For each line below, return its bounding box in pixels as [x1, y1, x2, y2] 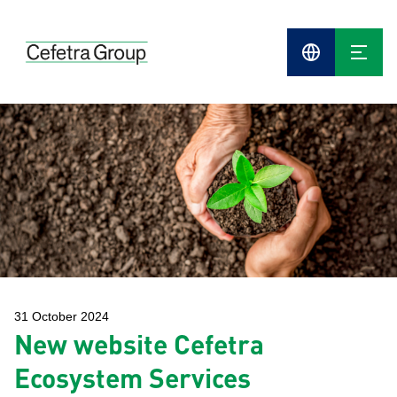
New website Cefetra [14, 327, 264, 361]
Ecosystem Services [14, 361, 251, 394]
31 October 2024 [14, 309, 109, 323]
